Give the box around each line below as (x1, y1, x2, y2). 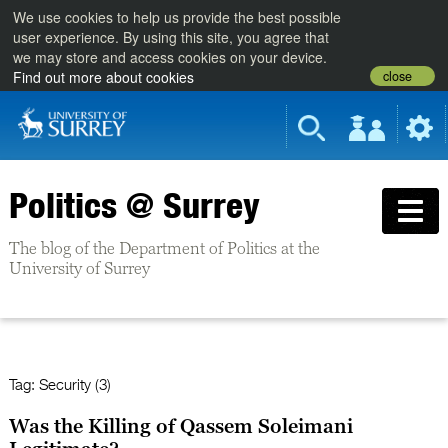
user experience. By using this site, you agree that (13, 26, 330, 47)
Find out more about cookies (13, 66, 195, 87)
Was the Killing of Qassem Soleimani (8, 415, 353, 438)
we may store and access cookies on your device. (13, 46, 328, 67)
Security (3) (38, 378, 111, 393)
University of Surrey (8, 258, 150, 278)
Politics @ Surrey (8, 184, 260, 227)
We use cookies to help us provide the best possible (13, 6, 342, 27)
